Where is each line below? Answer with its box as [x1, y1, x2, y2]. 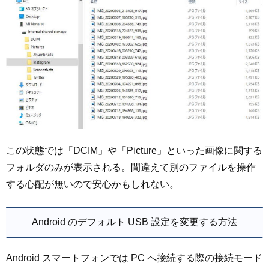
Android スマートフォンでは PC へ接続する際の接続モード [6, 252, 262, 263]
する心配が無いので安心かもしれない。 [6, 179, 179, 190]
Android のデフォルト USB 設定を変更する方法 [32, 216, 237, 227]
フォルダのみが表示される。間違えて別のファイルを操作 [6, 162, 256, 173]
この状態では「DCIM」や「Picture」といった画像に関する [6, 145, 262, 156]
